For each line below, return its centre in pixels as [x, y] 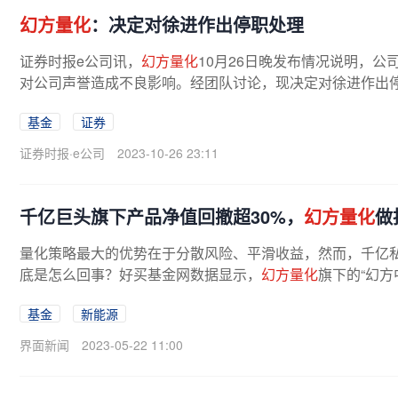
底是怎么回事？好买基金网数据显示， [140, 274]
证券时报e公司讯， [80, 61]
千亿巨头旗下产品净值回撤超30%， [162, 216]
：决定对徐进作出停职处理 [197, 24]
